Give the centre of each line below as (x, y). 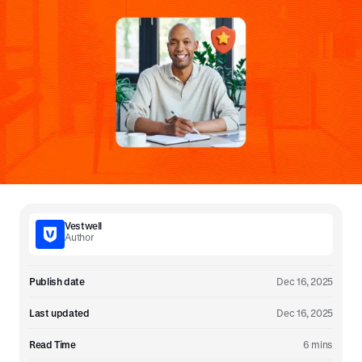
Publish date (57, 281)
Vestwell (84, 225)
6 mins (318, 344)
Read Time (53, 344)
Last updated (59, 313)
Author (79, 237)
